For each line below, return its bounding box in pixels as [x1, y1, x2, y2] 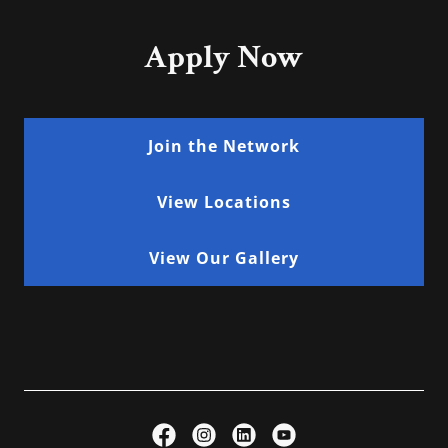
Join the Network [147, 135, 301, 157]
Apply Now [144, 37, 304, 78]
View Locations [156, 191, 292, 213]
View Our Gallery [148, 247, 300, 269]
